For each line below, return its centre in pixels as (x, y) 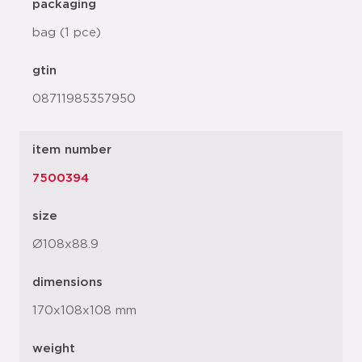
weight (54, 349)
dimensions (67, 282)
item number (72, 150)
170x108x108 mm (84, 311)
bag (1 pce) (67, 33)
